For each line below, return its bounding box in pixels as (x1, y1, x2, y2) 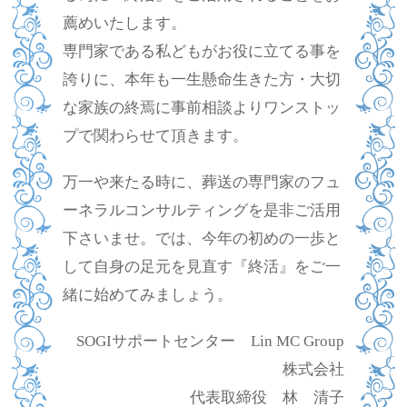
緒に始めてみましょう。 (62, 284, 233, 303)
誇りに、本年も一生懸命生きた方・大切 (62, 69, 341, 88)
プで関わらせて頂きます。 (62, 125, 248, 144)
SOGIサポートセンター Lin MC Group (76, 332, 345, 350)
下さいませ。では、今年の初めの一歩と (62, 228, 341, 247)
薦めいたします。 (62, 13, 186, 32)
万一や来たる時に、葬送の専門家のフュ (62, 172, 341, 191)
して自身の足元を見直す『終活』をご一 (62, 256, 341, 275)
